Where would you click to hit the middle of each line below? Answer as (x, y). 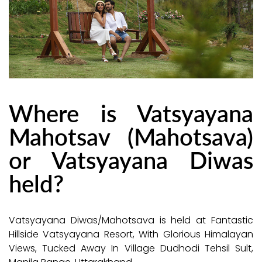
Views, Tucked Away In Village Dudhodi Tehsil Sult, (131, 249)
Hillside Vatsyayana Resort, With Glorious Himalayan (131, 235)
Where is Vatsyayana (131, 113)
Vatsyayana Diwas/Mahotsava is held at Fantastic (131, 220)
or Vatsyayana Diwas (131, 160)
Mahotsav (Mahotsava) (131, 136)
